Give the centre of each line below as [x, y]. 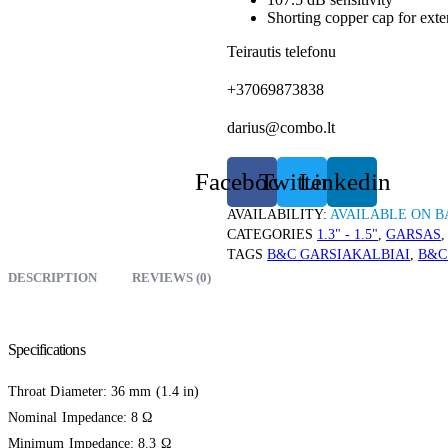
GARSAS [413, 234]
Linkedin [344, 182]
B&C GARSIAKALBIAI [338, 254]
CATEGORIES [270, 234]
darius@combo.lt [281, 127]
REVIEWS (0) [171, 277]
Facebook [244, 182]
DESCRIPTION [52, 277]
